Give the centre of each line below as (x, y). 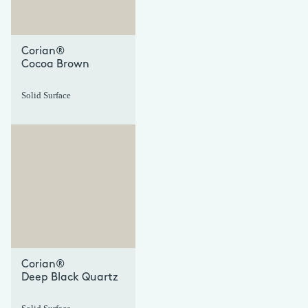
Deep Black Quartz (70, 278)
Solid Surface (46, 95)
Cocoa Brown (55, 65)
